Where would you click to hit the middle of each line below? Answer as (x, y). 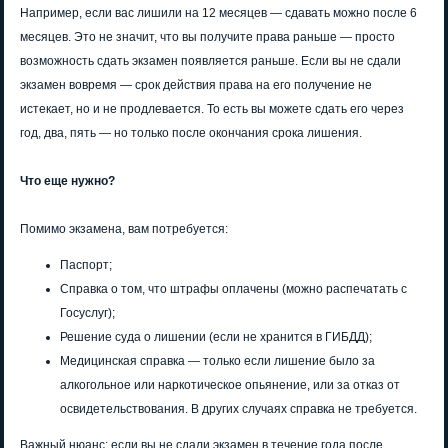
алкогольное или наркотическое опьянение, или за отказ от (230, 385)
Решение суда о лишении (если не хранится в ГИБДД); (216, 337)
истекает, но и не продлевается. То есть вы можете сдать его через (212, 109)
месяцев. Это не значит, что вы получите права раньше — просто (207, 37)
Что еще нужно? (67, 181)
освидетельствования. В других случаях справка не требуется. (238, 409)
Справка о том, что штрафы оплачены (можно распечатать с (233, 289)
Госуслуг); (87, 313)
